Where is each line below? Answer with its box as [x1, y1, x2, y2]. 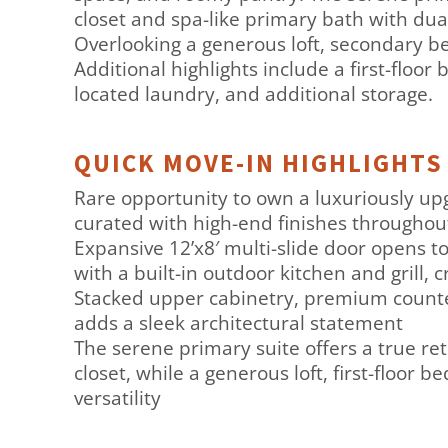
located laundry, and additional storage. [73, 81, 433, 108]
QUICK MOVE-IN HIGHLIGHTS [73, 147, 443, 180]
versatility [73, 385, 161, 412]
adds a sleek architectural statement [73, 310, 403, 337]
